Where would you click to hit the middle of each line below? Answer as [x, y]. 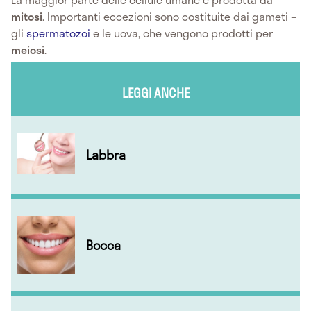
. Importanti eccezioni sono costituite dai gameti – [169, 17]
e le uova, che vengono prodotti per [182, 33]
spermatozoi [58, 33]
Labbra [106, 154]
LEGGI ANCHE [155, 93]
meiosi [28, 50]
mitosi [27, 17]
